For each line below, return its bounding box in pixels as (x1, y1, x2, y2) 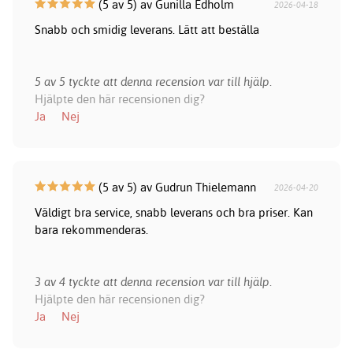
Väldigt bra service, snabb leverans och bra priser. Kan (34, 205, 313, 221)
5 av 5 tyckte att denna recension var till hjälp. (34, 74, 272, 90)
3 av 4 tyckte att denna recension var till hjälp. (34, 274, 272, 290)
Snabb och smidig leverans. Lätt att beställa (34, 22, 259, 38)
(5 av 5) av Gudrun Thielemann (95, 180, 256, 195)
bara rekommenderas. (34, 222, 148, 238)
